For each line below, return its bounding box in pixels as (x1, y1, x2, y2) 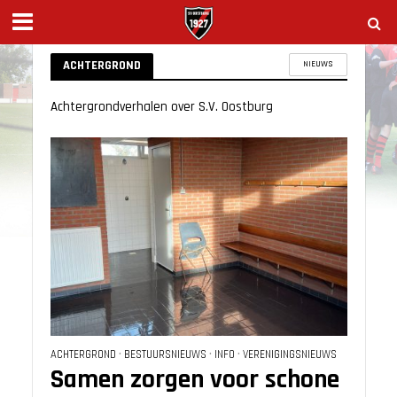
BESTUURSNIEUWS (123, 346, 206, 362)
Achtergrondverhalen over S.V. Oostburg (50, 98, 273, 115)
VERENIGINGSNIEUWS (242, 346, 337, 362)
